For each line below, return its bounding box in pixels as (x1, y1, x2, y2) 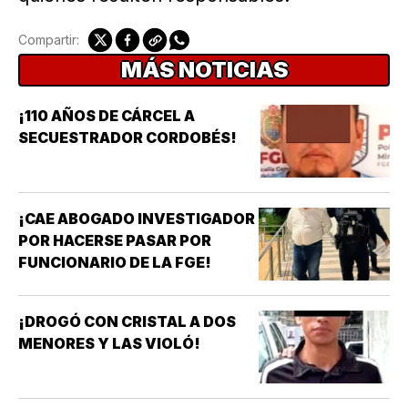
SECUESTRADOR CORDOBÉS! (18, 128, 237, 148)
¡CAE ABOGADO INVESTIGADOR (18, 209, 255, 229)
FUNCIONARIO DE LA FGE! (18, 253, 211, 272)
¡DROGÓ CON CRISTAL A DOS (18, 312, 236, 331)
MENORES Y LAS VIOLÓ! (18, 334, 200, 353)
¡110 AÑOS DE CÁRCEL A (18, 107, 195, 126)
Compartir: (18, 32, 79, 48)
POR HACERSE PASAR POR (18, 231, 211, 250)
